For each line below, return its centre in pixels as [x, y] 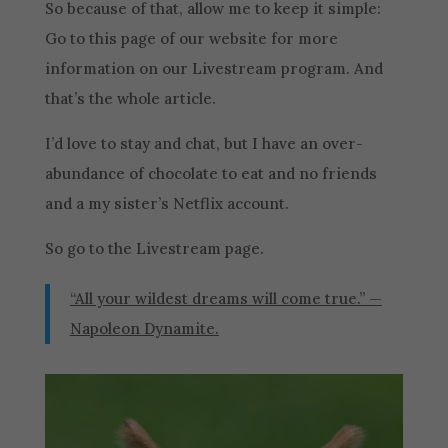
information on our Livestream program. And [213, 68]
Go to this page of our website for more [191, 38]
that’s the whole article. [130, 98]
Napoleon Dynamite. [144, 328]
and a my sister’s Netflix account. [166, 203]
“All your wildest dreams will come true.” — [225, 298]
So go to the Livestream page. [154, 248]
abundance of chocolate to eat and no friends [210, 173]
